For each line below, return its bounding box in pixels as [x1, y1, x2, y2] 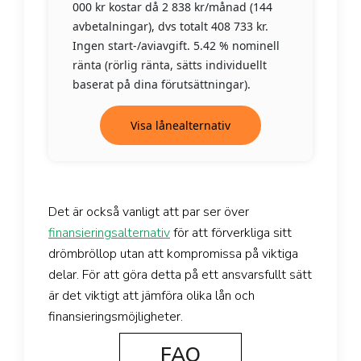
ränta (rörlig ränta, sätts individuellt [73, 57, 267, 73]
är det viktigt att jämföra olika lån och [48, 287, 255, 305]
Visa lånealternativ [131, 118, 230, 134]
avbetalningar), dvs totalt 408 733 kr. [73, 19, 268, 35]
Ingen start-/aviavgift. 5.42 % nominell [73, 38, 280, 54]
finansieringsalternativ [48, 224, 170, 243]
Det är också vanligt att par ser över [48, 203, 249, 222]
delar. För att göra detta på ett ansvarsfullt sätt [48, 266, 312, 284]
